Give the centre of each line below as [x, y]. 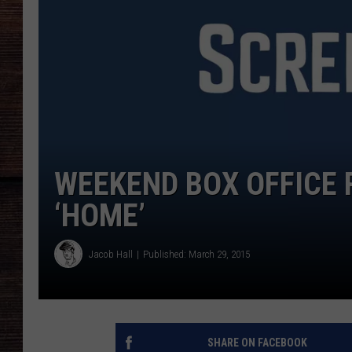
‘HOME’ [100, 216]
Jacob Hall [111, 254]
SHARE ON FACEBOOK [257, 343]
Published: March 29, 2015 [196, 254]
